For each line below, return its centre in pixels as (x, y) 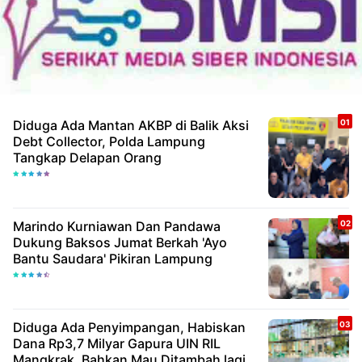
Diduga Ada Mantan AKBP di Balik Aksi (131, 126)
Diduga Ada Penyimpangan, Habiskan (129, 328)
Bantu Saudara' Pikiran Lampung (113, 259)
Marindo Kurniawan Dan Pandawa (40, 227)
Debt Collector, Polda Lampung (109, 142)
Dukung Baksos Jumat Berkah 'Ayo (120, 243)
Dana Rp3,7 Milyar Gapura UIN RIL (117, 344)
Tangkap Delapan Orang (87, 158)
